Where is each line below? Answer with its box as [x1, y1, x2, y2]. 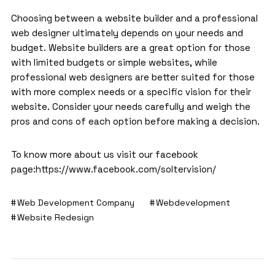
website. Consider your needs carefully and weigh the [10, 101, 250, 113]
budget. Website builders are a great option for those [10, 42, 250, 54]
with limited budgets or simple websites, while [10, 56, 217, 69]
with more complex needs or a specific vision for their [10, 86, 251, 98]
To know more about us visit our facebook [10, 149, 198, 161]
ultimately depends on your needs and [69, 27, 243, 39]
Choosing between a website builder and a [10, 12, 203, 25]
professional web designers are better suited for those [10, 71, 255, 83]
